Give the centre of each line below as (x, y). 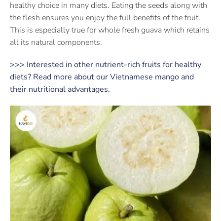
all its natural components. (56, 42)
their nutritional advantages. (60, 89)
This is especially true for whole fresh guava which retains (110, 30)
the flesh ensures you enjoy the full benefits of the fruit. (105, 18)
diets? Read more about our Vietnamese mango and (102, 77)
